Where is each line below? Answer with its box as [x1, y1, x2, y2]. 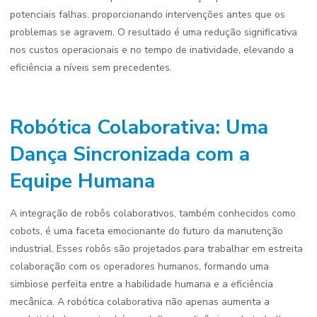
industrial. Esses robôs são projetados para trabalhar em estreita [10, 242, 303, 255]
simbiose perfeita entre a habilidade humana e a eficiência [10, 277, 273, 291]
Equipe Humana [10, 168, 155, 195]
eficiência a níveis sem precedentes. [10, 61, 172, 74]
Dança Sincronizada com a [10, 141, 250, 168]
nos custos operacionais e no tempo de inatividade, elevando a [10, 43, 294, 57]
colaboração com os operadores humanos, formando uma [10, 260, 269, 273]
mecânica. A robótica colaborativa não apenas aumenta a [10, 295, 270, 309]
